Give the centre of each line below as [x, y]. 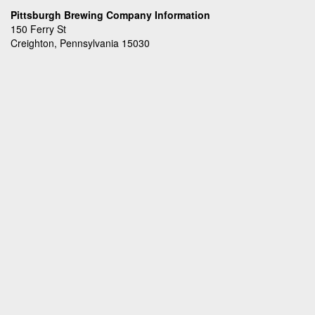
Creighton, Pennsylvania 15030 [80, 43]
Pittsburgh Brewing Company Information [110, 15]
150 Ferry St [40, 29]
